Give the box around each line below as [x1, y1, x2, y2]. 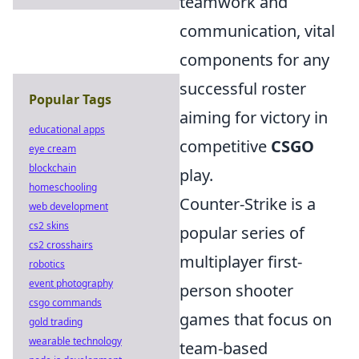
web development [29, 200, 108, 213]
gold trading [29, 315, 83, 329]
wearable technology [29, 334, 122, 348]
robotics [29, 257, 65, 271]
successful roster [179, 78, 306, 100]
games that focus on [179, 309, 332, 331]
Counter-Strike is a [179, 193, 316, 216]
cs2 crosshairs [29, 238, 93, 252]
